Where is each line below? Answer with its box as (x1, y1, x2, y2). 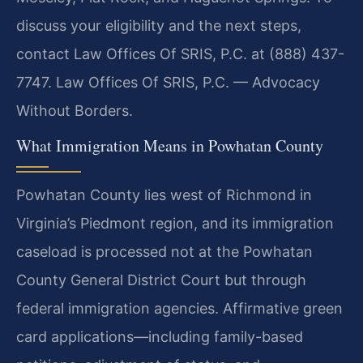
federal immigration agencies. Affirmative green (16, 300, 343, 317)
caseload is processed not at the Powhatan (16, 243, 313, 260)
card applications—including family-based (16, 328, 303, 345)
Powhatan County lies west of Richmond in (16, 186, 312, 203)
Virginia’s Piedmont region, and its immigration (16, 215, 334, 232)
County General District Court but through (16, 271, 306, 288)
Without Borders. (16, 101, 133, 119)
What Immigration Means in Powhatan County (16, 135, 323, 156)
